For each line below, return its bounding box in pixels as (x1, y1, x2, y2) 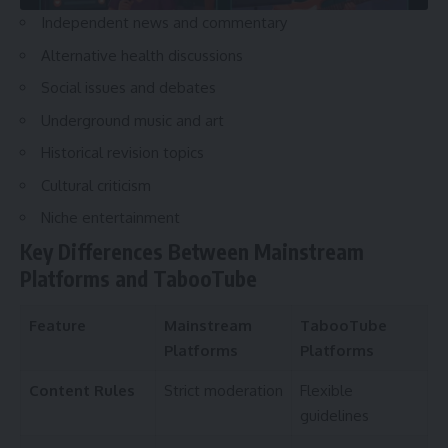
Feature (28, 316, 86, 336)
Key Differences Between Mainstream (20, 237, 364, 265)
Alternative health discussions (41, 45, 243, 65)
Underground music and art (41, 110, 224, 130)
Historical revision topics (41, 143, 204, 163)
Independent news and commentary (41, 13, 287, 33)
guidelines (299, 406, 369, 426)
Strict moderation (163, 381, 283, 401)
